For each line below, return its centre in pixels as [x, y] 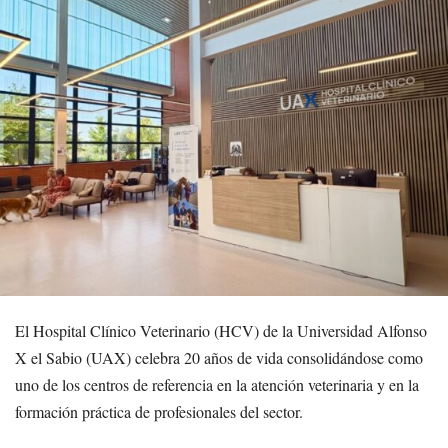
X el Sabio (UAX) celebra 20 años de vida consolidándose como [219, 358]
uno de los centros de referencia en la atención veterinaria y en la [217, 385]
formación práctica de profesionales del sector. [159, 412]
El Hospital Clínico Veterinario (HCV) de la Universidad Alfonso [221, 331]
